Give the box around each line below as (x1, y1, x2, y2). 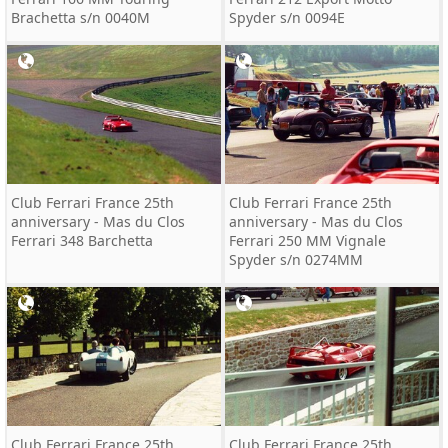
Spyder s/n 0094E (229, 8, 345, 27)
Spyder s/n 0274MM (229, 250, 363, 269)
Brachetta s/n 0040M (11, 8, 150, 27)
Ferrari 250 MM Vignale (229, 231, 386, 250)
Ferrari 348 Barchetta (11, 231, 153, 250)
